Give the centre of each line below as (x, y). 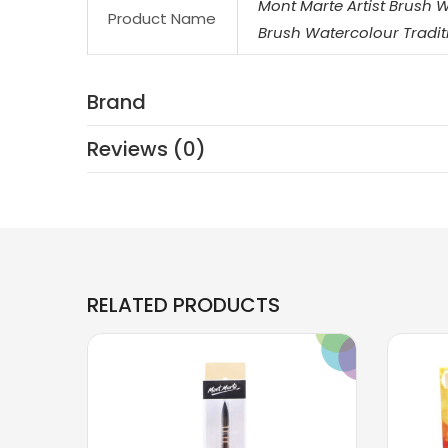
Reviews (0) (146, 148)
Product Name (162, 18)
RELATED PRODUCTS (183, 304)
